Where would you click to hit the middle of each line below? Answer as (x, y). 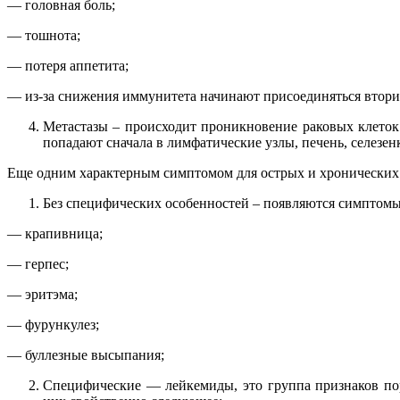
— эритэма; (42, 295)
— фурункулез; (53, 325)
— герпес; (38, 264)
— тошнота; (44, 36)
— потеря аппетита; (68, 66)
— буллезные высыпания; (86, 355)
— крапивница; (55, 234)
